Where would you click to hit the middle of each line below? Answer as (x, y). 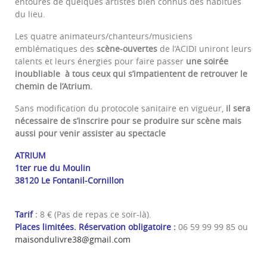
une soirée (207, 61)
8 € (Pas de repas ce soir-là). (96, 215)
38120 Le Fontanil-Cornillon (69, 181)
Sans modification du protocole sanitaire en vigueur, (120, 108)
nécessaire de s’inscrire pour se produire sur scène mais (128, 121)
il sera (238, 108)
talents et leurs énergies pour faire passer (100, 61)
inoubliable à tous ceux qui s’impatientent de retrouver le (131, 74)
